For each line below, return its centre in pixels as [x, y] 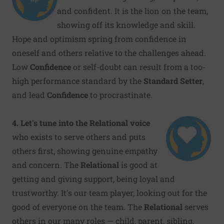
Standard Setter [173, 80]
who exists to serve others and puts [79, 136]
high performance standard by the [78, 80]
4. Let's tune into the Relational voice [81, 122]
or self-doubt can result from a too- [139, 66]
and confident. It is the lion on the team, [132, 10]
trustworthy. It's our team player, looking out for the [109, 192]
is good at [138, 164]
